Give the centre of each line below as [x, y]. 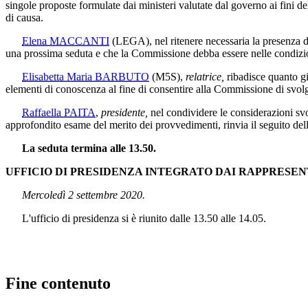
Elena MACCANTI [66, 41]
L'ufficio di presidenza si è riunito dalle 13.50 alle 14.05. [136, 218]
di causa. [24, 17]
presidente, [124, 112]
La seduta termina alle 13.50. [89, 148]
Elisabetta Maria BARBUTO [86, 76]
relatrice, [206, 76]
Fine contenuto [58, 283]
